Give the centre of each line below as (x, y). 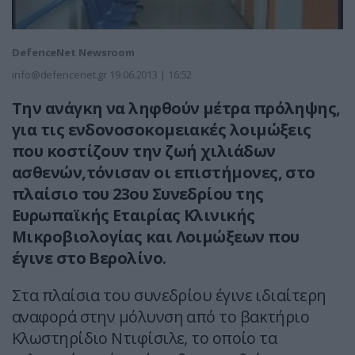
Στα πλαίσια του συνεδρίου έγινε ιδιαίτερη (169, 296)
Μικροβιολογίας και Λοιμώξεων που (156, 237)
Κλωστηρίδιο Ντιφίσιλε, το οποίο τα (145, 338)
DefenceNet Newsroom (74, 53)
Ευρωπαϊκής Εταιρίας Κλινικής (134, 216)
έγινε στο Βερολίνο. (89, 258)
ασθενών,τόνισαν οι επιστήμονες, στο (164, 173)
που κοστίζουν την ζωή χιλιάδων (144, 151)
